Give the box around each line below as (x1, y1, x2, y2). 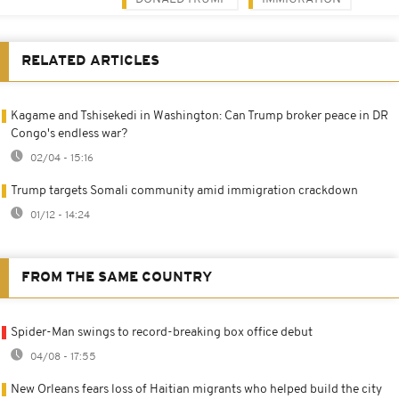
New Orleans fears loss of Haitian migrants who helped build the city (11, 383, 382, 397)
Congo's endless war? (11, 127, 127, 142)
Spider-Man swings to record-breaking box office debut (11, 326, 313, 340)
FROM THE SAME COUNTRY (21, 271, 212, 286)
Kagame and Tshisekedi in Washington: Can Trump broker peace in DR (11, 110, 388, 124)
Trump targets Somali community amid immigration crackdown (11, 184, 358, 199)
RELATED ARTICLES (21, 54, 159, 69)
